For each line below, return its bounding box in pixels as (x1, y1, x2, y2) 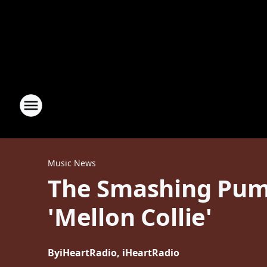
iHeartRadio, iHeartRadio (60, 246, 179, 259)
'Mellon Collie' (48, 200, 212, 233)
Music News (48, 157, 96, 169)
